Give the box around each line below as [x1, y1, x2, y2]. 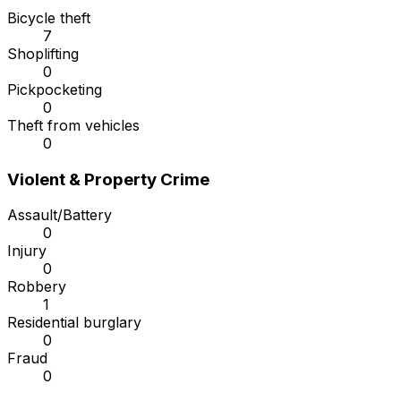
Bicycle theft [7, 9, 90, 28]
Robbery [7, 277, 66, 296]
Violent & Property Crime [7, 168, 209, 190]
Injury [7, 242, 47, 260]
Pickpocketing [7, 81, 102, 99]
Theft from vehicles [7, 116, 140, 135]
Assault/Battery [7, 206, 112, 225]
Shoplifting [7, 45, 79, 64]
